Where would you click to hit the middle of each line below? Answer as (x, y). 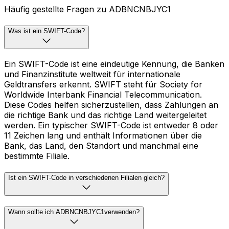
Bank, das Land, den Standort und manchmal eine (101, 145)
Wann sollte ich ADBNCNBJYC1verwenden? (74, 212)
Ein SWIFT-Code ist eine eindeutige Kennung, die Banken (114, 64)
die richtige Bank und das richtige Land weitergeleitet (105, 115)
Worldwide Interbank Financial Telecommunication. (103, 94)
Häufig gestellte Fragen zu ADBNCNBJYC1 (87, 9)
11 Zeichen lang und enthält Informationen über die (103, 135)
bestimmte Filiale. (37, 156)
